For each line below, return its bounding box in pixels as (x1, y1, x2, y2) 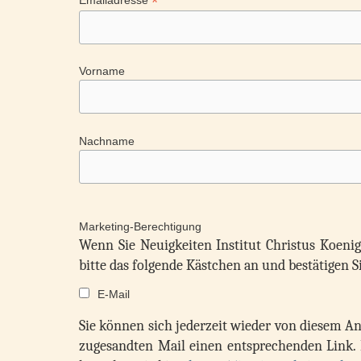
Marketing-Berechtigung (79, 219, 202, 233)
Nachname (79, 134, 135, 147)
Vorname (79, 64, 126, 78)
